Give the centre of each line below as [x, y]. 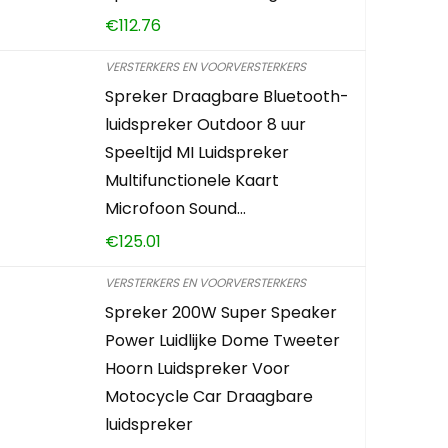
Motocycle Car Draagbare [209, 396]
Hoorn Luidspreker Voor [198, 368]
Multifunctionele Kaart [192, 180]
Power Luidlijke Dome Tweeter [223, 340]
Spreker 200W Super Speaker [221, 312]
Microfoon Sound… [176, 208]
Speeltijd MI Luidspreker [197, 152]
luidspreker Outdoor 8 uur [206, 124]
